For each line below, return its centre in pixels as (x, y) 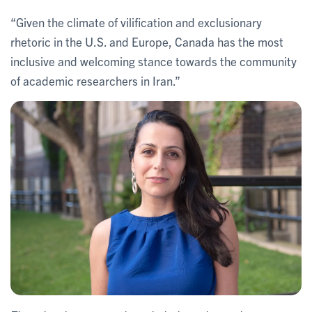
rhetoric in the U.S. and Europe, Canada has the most (147, 41)
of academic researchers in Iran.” (95, 80)
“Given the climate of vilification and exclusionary (136, 22)
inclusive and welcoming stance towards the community (154, 61)
